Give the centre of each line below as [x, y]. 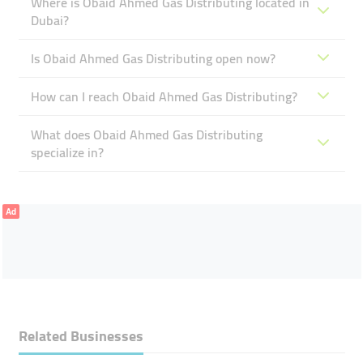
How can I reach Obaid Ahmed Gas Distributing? [164, 96]
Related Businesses [81, 336]
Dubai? [49, 20]
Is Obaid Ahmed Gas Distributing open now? [153, 58]
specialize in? [67, 152]
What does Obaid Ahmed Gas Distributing [146, 135]
